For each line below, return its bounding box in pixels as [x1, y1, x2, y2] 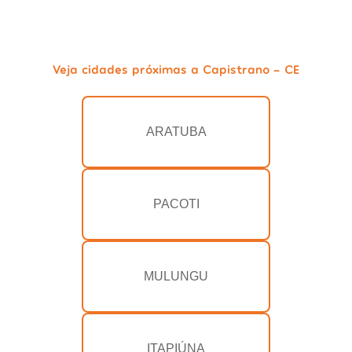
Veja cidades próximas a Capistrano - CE [53, 61, 299, 77]
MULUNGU [144, 269, 208, 284]
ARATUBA [145, 125, 207, 139]
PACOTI [152, 197, 200, 211]
